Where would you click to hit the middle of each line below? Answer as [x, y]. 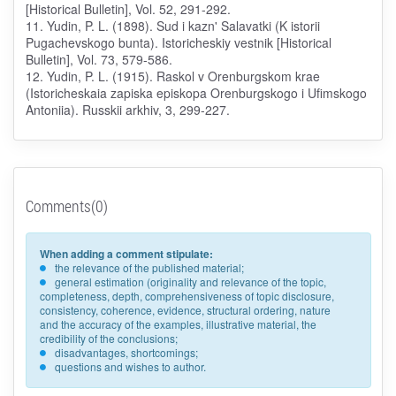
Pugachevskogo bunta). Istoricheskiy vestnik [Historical [178, 43]
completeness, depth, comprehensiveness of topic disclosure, [187, 296]
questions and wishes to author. [130, 367]
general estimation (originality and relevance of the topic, [190, 282]
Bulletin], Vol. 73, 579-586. [99, 60]
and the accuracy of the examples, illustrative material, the [178, 324]
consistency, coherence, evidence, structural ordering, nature [185, 310]
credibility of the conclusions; [108, 339]
